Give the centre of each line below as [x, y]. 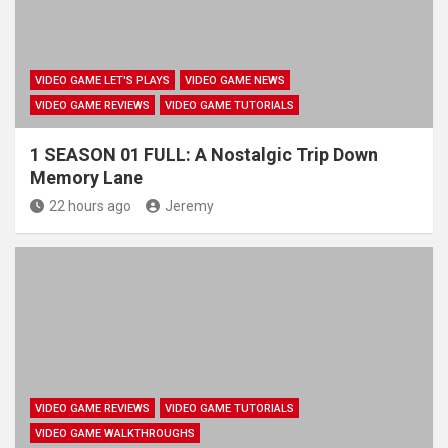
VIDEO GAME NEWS [235, 80]
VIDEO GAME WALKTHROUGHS [115, 433]
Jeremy [189, 205]
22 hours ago [90, 205]
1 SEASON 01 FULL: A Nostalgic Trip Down [204, 154]
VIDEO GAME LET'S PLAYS [102, 80]
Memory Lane [86, 177]
